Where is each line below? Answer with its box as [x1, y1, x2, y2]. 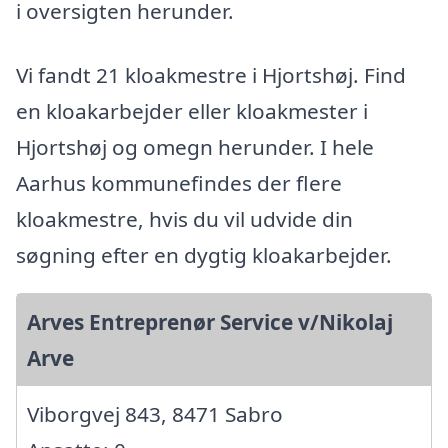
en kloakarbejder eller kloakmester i [16, 97, 368, 126]
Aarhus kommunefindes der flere [16, 169, 342, 198]
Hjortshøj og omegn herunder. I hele [16, 133, 374, 162]
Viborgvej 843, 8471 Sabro [27, 400, 283, 429]
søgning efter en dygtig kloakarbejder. [16, 241, 392, 270]
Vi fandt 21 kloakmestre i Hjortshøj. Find [16, 61, 406, 90]
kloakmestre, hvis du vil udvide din [16, 205, 353, 234]
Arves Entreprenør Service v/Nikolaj [27, 308, 393, 337]
